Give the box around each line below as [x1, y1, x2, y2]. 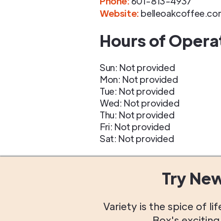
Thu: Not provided [100, 109, 175, 120]
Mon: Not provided [100, 74, 178, 85]
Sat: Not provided [100, 133, 174, 144]
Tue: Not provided [100, 85, 175, 97]
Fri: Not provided [100, 121, 170, 132]
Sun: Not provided [100, 62, 175, 73]
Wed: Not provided [100, 97, 180, 109]
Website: [100, 7, 139, 19]
